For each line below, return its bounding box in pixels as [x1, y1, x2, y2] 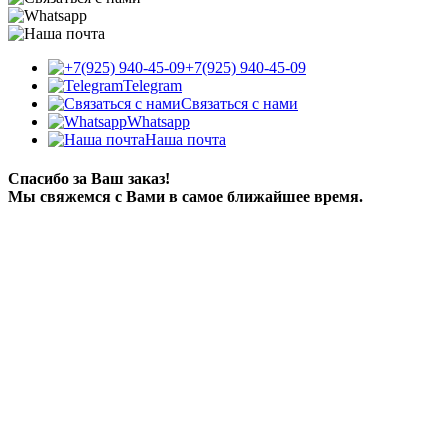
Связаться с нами [181, 94, 298, 112]
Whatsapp [127, 112, 190, 130]
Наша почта [145, 130, 226, 148]
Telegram [123, 76, 182, 94]
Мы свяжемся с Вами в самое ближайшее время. [8, 187, 363, 205]
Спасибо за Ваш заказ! [8, 169, 170, 187]
